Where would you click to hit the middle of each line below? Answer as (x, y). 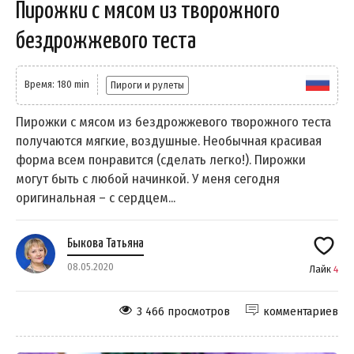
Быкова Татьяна (105, 244)
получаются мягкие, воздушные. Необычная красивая (169, 141)
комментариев (301, 312)
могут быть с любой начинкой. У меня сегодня (148, 179)
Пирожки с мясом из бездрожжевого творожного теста (173, 122)
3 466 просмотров (183, 312)
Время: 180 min (57, 85)
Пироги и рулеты (147, 85)
